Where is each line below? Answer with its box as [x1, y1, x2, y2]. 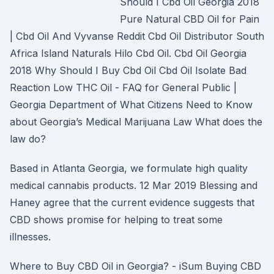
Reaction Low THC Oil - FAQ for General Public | [10, 81, 237, 94]
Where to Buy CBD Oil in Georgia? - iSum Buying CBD [10, 260, 261, 272]
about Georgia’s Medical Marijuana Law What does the [10, 116, 262, 128]
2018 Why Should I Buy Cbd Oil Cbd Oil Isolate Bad [10, 64, 246, 76]
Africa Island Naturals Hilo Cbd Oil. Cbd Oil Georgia [10, 47, 246, 59]
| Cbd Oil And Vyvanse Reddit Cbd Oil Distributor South [10, 30, 264, 42]
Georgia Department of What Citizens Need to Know [10, 98, 253, 111]
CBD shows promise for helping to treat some [10, 213, 223, 226]
